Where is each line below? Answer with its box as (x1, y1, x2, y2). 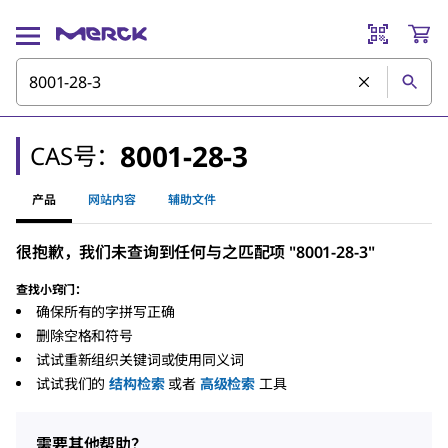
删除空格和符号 (36, 326, 133, 345)
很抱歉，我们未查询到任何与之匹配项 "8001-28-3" (16, 241, 375, 263)
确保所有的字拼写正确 (36, 302, 175, 321)
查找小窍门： (16, 281, 88, 298)
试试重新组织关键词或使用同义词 (36, 350, 244, 369)
